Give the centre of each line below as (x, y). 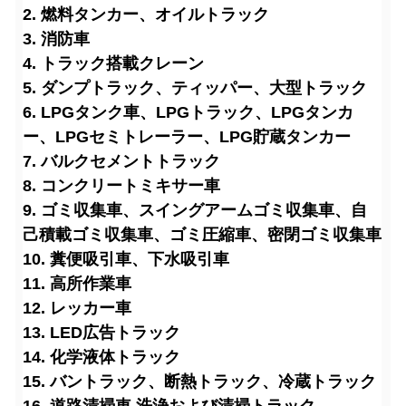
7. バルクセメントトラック (121, 161)
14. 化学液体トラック (101, 357)
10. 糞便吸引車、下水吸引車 (126, 259)
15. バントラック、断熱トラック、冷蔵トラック (199, 382)
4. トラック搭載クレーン (113, 63)
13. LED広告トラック (101, 333)
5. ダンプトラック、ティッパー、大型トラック (195, 88)
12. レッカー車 (77, 308)
